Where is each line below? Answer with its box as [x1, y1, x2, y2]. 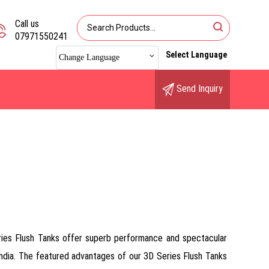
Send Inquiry [174, 83, 223, 95]
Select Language [166, 50, 227, 59]
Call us [15, 18, 39, 29]
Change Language [59, 53, 119, 62]
